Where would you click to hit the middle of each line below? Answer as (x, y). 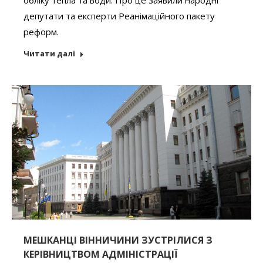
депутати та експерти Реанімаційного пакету (119, 16)
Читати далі (49, 53)
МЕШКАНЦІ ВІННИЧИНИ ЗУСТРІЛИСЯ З (118, 240)
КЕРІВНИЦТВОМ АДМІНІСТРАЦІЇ (101, 254)
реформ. (41, 31)
